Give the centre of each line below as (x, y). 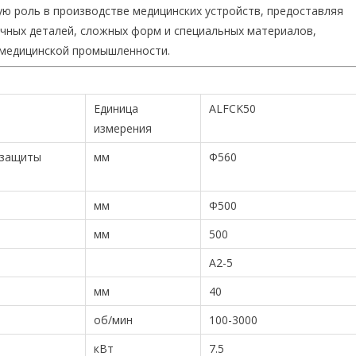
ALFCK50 (232, 108)
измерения (123, 128)
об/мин (113, 320)
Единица (116, 108)
